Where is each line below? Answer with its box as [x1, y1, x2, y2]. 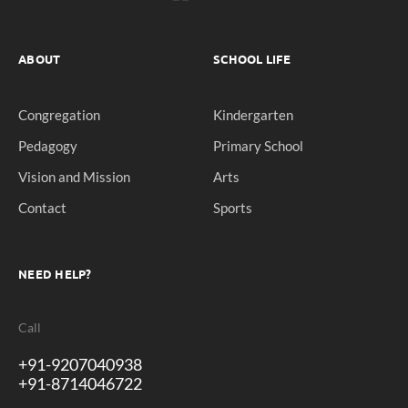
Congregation [18, 107, 100, 124]
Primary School [213, 138, 303, 155]
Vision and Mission [18, 168, 130, 186]
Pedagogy [18, 138, 77, 155]
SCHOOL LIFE [213, 50, 291, 66]
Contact [18, 199, 66, 217]
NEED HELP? [18, 266, 92, 282]
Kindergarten [213, 107, 293, 124]
